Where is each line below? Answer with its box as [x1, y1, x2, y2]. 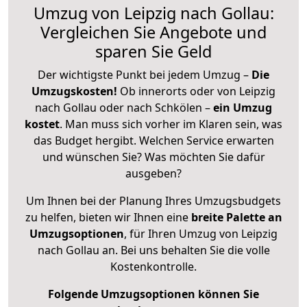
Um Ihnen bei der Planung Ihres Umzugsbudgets [26, 193, 281, 208]
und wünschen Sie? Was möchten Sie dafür [42, 149, 265, 164]
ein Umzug [213, 99, 272, 115]
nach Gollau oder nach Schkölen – [35, 99, 213, 115]
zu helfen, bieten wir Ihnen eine [25, 209, 191, 225]
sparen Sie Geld [95, 40, 212, 62]
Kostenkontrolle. [110, 258, 197, 274]
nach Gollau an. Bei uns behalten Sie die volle [37, 242, 270, 258]
